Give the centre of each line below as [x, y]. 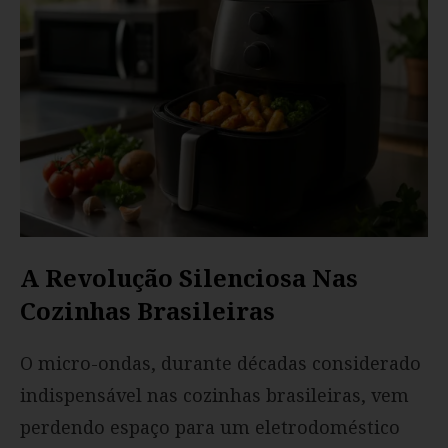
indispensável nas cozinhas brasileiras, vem [214, 395]
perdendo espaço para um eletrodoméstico [210, 427]
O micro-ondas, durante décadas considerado [220, 363]
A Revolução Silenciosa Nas [189, 278]
